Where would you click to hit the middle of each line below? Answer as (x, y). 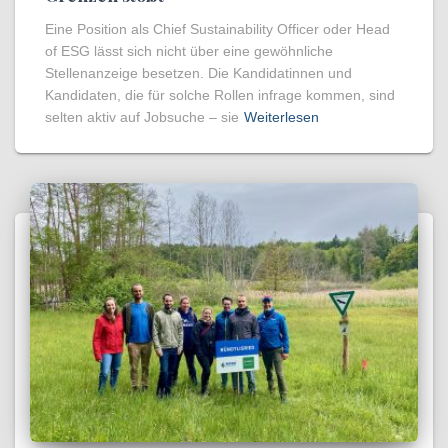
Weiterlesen (281, 117)
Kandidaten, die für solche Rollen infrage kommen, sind (220, 95)
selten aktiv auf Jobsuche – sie (142, 117)
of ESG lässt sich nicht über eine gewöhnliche (189, 51)
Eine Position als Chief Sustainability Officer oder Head (217, 29)
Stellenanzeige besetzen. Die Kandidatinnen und (198, 73)
